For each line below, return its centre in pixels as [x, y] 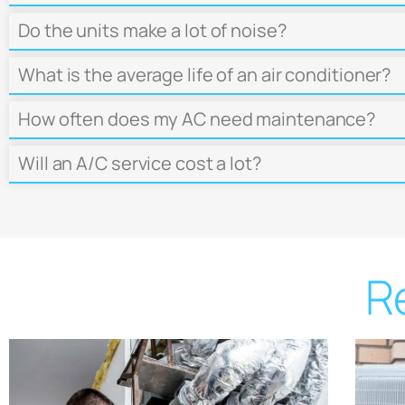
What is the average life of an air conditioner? [205, 74]
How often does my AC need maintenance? [197, 118]
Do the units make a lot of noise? [152, 30]
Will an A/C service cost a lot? [140, 163]
